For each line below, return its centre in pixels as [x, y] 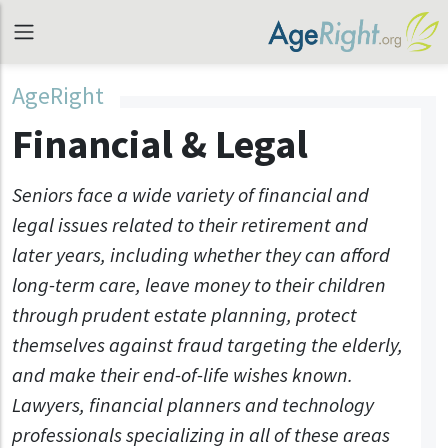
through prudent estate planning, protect [184, 314]
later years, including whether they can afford [201, 254]
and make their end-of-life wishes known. [182, 374]
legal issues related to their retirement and [190, 224]
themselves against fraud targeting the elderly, [207, 344]
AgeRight [58, 95]
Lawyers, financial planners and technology [193, 404]
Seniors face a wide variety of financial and [190, 194]
